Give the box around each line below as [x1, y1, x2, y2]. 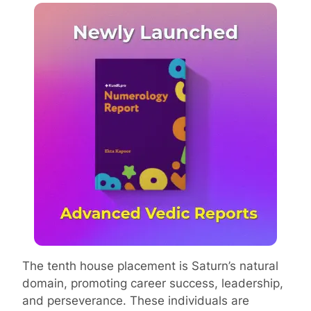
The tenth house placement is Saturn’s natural [22, 258, 278, 273]
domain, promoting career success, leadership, [22, 276, 283, 290]
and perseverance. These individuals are [22, 293, 249, 308]
